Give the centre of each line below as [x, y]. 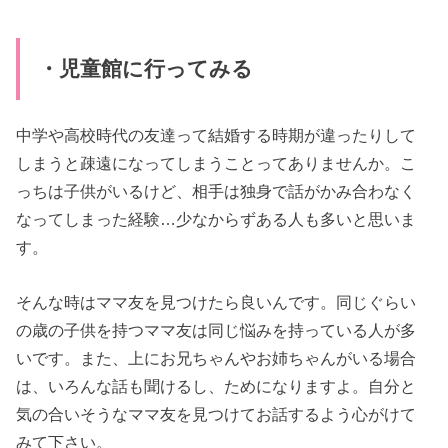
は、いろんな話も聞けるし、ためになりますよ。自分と [216, 385]
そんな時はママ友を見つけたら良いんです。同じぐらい [216, 301]
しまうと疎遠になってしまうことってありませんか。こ [216, 163]
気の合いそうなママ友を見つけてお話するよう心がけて [216, 413]
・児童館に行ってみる [145, 68]
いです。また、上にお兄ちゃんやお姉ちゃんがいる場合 [216, 357]
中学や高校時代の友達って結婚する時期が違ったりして [216, 135]
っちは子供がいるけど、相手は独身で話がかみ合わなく [216, 191]
